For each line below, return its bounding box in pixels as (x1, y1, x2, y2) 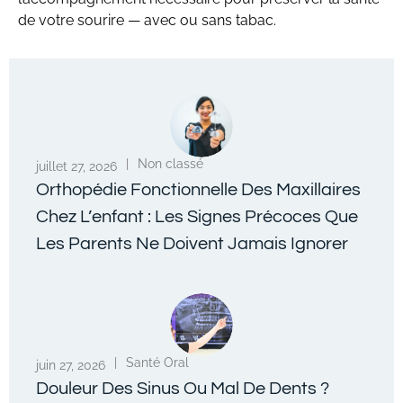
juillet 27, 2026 (36, 158, 117, 174)
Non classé (138, 156, 203, 171)
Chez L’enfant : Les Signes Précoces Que (36, 207, 358, 226)
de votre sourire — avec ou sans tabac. (18, 12, 276, 30)
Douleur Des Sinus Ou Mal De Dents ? (36, 379, 329, 398)
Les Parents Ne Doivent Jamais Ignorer (36, 234, 348, 253)
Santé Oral (126, 354, 189, 370)
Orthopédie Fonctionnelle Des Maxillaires (36, 180, 361, 199)
